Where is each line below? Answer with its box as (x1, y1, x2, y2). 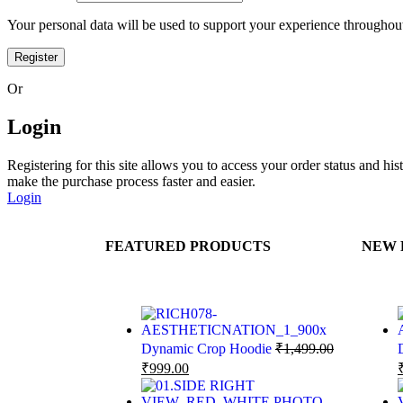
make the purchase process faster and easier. (7, 173, 255, 189)
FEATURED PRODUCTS (105, 237, 271, 254)
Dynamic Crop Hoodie (141, 341, 275, 357)
